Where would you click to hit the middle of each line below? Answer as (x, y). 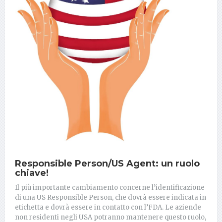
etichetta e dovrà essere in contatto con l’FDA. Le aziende (108, 208)
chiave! (32, 173)
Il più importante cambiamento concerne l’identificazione (110, 188)
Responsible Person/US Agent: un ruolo (107, 164)
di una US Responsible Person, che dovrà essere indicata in (111, 198)
